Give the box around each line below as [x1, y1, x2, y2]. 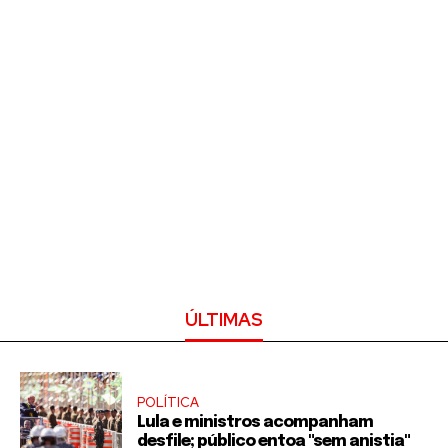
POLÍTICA [137, 393, 199, 411]
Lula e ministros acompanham [137, 413, 373, 431]
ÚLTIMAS [185, 308, 263, 332]
